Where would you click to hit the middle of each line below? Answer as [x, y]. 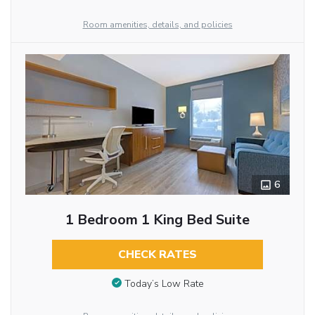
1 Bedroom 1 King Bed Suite [157, 220]
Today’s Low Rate [164, 283]
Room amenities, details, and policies [157, 25]
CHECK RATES [157, 255]
